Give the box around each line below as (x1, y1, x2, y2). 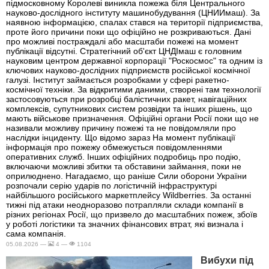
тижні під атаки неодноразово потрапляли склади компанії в (6, 199, 243, 210)
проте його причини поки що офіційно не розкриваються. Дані (6, 26, 251, 37)
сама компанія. (6, 228, 66, 238)
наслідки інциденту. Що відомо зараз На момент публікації (6, 132, 235, 142)
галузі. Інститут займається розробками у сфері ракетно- (6, 74, 229, 85)
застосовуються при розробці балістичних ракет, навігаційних (6, 94, 247, 104)
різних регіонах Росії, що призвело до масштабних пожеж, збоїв (6, 209, 257, 219)
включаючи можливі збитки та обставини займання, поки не (6, 161, 241, 171)
